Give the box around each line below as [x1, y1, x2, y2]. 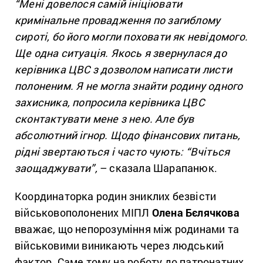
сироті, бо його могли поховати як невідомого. [15, 29, 248, 43]
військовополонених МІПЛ [15, 205, 152, 220]
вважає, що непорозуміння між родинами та [15, 221, 240, 236]
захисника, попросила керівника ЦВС [15, 95, 204, 109]
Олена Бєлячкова [151, 205, 240, 220]
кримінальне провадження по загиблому [15, 12, 221, 27]
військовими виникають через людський [15, 238, 224, 252]
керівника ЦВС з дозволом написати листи [15, 62, 232, 76]
